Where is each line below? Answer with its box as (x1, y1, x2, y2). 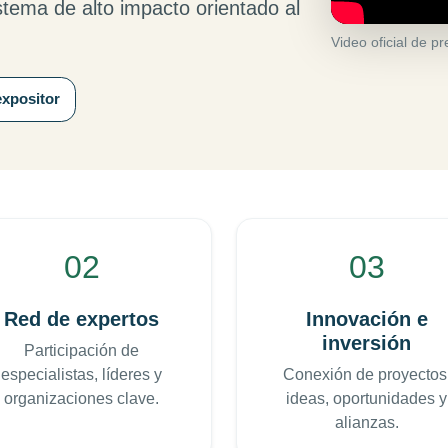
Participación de (24, 342, 139, 360)
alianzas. (334, 414, 399, 432)
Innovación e (305, 308, 428, 331)
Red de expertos (4, 308, 159, 331)
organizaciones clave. (4, 390, 159, 408)
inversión (322, 332, 411, 355)
